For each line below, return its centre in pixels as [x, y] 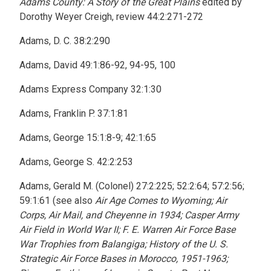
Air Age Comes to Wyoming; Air [161, 201]
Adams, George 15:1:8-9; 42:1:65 [88, 138]
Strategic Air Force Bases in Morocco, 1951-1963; [124, 259]
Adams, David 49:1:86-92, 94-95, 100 [97, 65]
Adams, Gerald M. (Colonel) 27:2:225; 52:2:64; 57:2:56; [132, 186]
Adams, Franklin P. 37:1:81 [74, 113]
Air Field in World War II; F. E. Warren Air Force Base [127, 230]
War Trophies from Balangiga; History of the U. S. [124, 244]
